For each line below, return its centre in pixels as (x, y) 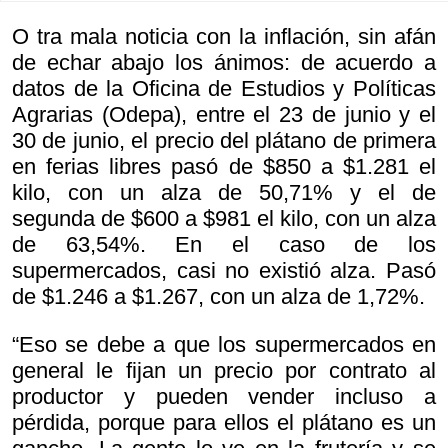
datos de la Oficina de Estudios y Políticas (224, 89)
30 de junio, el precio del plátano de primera (224, 141)
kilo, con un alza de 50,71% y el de (224, 193)
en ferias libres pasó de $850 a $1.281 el (224, 167)
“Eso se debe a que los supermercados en (224, 345)
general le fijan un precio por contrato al (224, 371)
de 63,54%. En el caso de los (224, 245)
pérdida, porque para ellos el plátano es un (224, 423)
